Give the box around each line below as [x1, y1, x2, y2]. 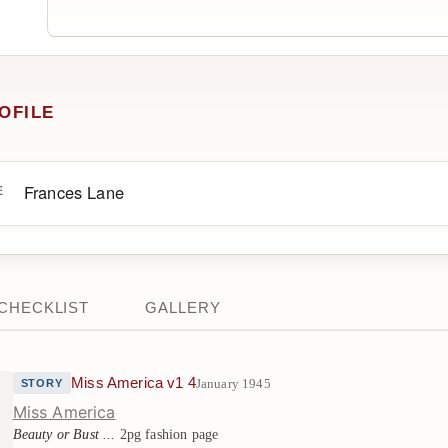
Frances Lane [23, 180, 124, 204]
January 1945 [195, 375, 271, 391]
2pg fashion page [115, 426, 219, 442]
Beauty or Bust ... [12, 426, 116, 442]
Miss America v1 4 [71, 375, 196, 391]
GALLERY [145, 299, 221, 316]
